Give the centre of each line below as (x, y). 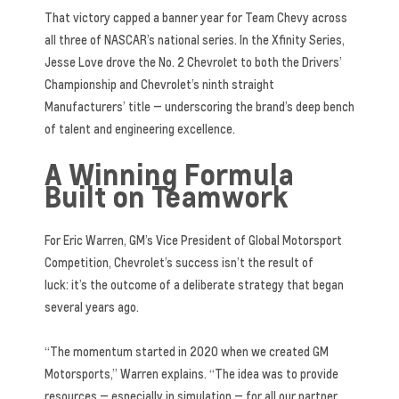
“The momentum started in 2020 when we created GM (187, 351)
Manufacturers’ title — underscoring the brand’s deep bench (199, 106)
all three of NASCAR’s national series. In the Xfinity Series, (195, 40)
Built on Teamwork (167, 196)
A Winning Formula (169, 174)
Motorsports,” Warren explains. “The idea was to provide (191, 374)
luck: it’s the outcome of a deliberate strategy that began (194, 285)
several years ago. (92, 307)
